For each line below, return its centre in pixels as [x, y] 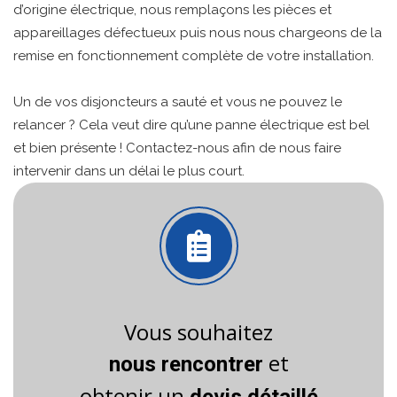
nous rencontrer [186, 365]
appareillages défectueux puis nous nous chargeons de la [198, 32]
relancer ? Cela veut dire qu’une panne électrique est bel [191, 125]
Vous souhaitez [198, 332]
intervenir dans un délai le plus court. [129, 171]
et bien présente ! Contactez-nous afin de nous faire [177, 148]
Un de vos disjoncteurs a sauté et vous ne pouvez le [178, 101]
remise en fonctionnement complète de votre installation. [194, 55]
